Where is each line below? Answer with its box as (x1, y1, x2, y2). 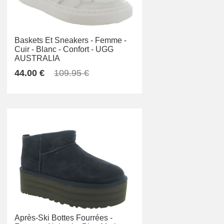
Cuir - (14, 45, 34, 54)
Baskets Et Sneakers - (14, 36, 93, 45)
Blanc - (36, 45, 61, 54)
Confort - (63, 45, 93, 54)
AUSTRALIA (14, 54, 60, 63)
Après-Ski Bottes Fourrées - (14, 213, 112, 222)
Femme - (95, 36, 126, 45)
